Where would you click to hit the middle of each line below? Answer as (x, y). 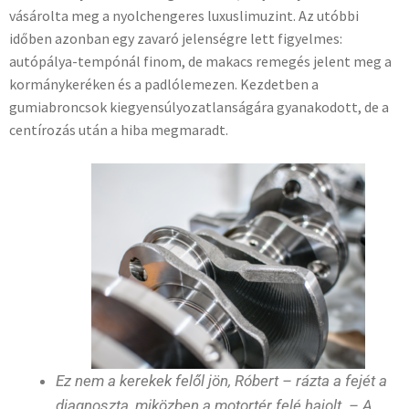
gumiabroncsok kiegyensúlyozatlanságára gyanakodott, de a (199, 106)
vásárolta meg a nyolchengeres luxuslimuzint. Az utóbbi (184, 15)
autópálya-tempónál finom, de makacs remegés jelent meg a (200, 61)
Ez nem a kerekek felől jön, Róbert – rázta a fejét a (221, 380)
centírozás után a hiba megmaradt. (119, 129)
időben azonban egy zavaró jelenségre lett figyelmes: (176, 38)
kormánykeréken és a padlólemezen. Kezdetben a (164, 84)
